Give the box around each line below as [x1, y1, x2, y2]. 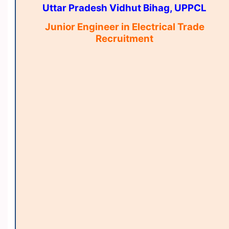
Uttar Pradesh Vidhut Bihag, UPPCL [42, 2, 207, 14]
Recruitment [96, 32, 154, 44]
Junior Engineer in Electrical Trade [44, 20, 204, 33]
